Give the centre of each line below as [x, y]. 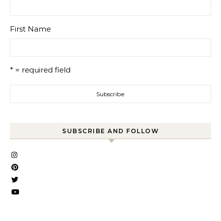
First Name [30, 29]
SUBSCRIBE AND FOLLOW [110, 131]
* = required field [40, 70]
